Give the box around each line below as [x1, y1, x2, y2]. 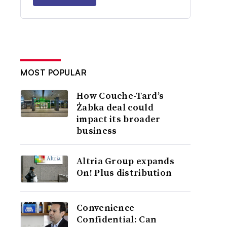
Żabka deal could [77, 101, 154, 113]
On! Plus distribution [77, 166, 172, 179]
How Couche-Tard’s [77, 89, 164, 102]
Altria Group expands [77, 155, 175, 167]
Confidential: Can [77, 213, 157, 225]
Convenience [77, 201, 135, 214]
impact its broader [77, 112, 161, 125]
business [77, 124, 117, 137]
